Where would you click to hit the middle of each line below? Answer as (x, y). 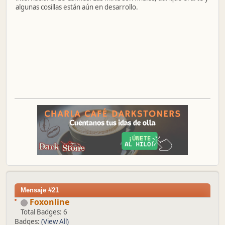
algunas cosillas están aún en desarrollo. (77, 7)
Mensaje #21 (40, 190)
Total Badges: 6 (44, 212)
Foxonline (49, 202)
